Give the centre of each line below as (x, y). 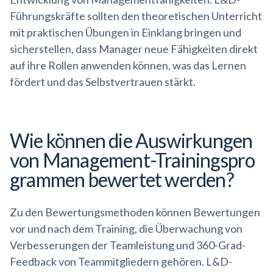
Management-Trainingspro (149, 160)
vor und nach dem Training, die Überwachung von (126, 229)
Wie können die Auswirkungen (131, 140)
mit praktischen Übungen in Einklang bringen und (126, 32)
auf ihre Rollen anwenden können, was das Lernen (128, 65)
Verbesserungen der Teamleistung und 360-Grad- (128, 245)
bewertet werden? (159, 179)
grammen (48, 179)
